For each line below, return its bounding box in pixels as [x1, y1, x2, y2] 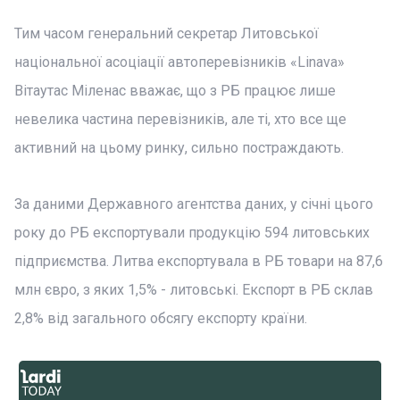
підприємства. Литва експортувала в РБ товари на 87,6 [14, 253, 383, 270]
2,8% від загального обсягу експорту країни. [14, 310, 307, 327]
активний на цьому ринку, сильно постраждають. [14, 139, 344, 156]
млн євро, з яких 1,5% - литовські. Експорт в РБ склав [14, 281, 373, 298]
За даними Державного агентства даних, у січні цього [14, 196, 373, 212]
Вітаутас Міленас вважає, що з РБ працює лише [14, 82, 336, 99]
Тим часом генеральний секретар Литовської [14, 25, 319, 42]
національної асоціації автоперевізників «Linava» [14, 54, 345, 71]
